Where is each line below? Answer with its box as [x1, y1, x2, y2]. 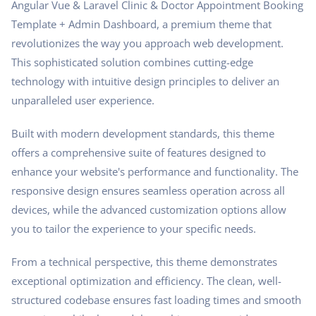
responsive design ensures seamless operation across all [11, 183, 285, 197]
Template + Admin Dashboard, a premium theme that [11, 16, 272, 31]
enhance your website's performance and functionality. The [11, 164, 298, 178]
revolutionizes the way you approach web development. [11, 35, 284, 50]
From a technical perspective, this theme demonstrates [11, 254, 277, 269]
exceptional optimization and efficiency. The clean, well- [11, 273, 281, 288]
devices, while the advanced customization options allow [11, 202, 286, 217]
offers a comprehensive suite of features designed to [11, 145, 266, 159]
